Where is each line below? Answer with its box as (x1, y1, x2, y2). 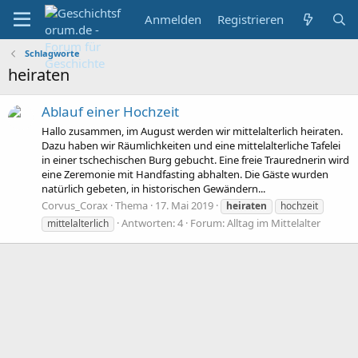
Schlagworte (24, 47, 80, 59)
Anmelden (145, 11, 202, 27)
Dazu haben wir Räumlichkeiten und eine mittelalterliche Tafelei (42, 137, 340, 153)
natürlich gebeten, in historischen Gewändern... (42, 181, 265, 196)
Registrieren (217, 11, 284, 27)
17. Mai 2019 (155, 197, 213, 213)
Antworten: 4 (121, 215, 183, 230)
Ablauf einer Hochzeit (42, 102, 179, 121)
